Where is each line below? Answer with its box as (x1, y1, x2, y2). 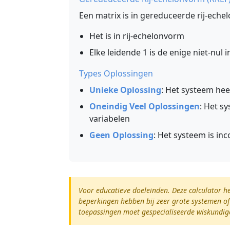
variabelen (89, 113, 130, 124)
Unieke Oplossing (89, 84, 161, 95)
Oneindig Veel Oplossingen (89, 101, 200, 112)
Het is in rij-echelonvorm (89, 30, 184, 42)
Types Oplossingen (79, 68, 153, 79)
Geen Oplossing (89, 129, 154, 141)
